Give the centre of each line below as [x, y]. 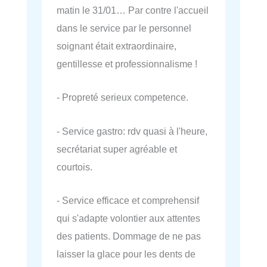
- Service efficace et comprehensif [128, 200]
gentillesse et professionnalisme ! [127, 64]
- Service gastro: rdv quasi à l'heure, [132, 131]
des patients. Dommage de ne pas [129, 236]
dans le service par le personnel [124, 28]
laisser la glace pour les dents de [126, 254]
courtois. [74, 167]
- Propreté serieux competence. [122, 97]
